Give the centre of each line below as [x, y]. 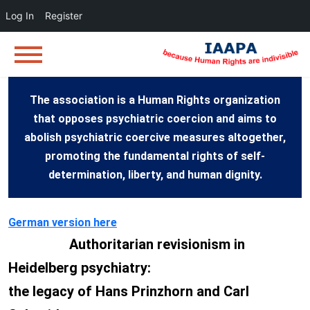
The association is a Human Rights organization [155, 100]
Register [64, 16]
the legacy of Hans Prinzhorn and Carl [129, 292]
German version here [63, 223]
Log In [20, 16]
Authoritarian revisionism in [157, 245]
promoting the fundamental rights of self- [155, 156]
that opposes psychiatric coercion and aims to [155, 119]
